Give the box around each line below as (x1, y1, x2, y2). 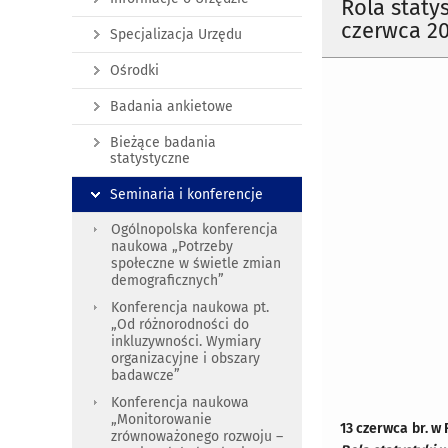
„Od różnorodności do (111, 316, 249, 333)
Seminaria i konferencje (110, 186, 263, 203)
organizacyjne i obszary (111, 350, 260, 367)
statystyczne (110, 150, 190, 167)
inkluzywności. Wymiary (111, 333, 261, 350)
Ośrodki (110, 62, 159, 79)
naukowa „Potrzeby (111, 238, 233, 255)
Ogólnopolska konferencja (111, 221, 278, 238)
